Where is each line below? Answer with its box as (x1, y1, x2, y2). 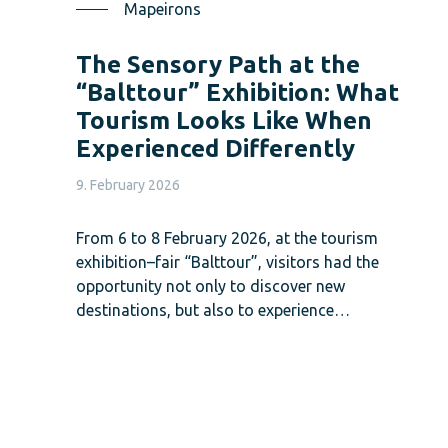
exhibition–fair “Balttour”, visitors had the (76, 252, 379, 271)
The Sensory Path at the (76, 50, 360, 78)
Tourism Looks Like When (76, 106, 372, 134)
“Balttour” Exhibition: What (76, 78, 399, 106)
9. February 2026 (76, 176, 180, 193)
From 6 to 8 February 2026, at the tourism (76, 228, 378, 247)
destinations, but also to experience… (76, 300, 350, 319)
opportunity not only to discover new (76, 276, 345, 295)
